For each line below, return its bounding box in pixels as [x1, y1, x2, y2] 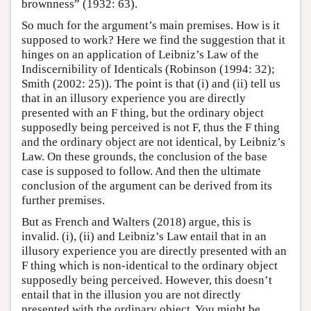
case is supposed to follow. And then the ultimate [22, 164, 261, 178]
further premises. [22, 193, 105, 207]
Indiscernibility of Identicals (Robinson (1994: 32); [22, 62, 275, 76]
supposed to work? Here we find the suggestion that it [22, 33, 285, 47]
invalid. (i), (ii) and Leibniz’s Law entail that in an [22, 229, 267, 243]
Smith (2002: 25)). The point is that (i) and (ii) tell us [22, 76, 280, 90]
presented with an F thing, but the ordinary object [22, 106, 264, 119]
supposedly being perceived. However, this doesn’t [22, 273, 272, 287]
